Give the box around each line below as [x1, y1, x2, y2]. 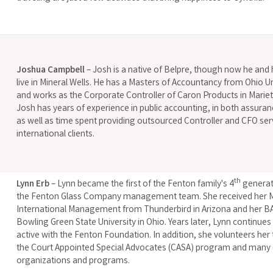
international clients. [16, 127, 95, 141]
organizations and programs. [16, 254, 130, 268]
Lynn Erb [16, 177, 50, 191]
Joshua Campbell [16, 63, 85, 77]
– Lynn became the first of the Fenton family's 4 [49, 177, 235, 191]
